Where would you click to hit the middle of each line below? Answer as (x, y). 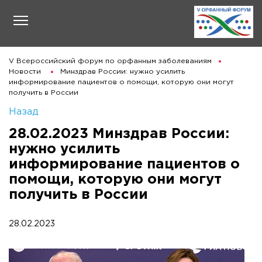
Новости (25, 71)
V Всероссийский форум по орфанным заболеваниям (110, 61)
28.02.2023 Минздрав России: (119, 134)
